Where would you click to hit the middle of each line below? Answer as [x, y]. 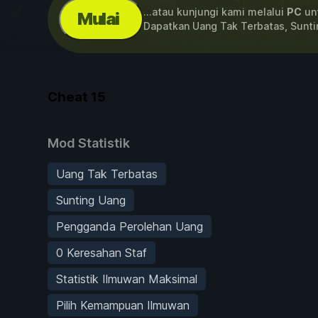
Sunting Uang [91, 200]
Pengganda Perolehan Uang [130, 226]
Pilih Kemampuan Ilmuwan [123, 305]
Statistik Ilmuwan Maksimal [127, 279]
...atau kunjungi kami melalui [215, 12]
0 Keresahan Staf [102, 252]
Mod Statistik [89, 143]
